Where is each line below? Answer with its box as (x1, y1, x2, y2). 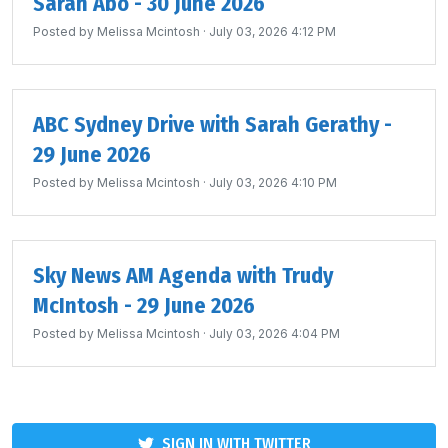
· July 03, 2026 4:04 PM (200, 326, 340, 341)
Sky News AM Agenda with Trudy (33, 262, 333, 289)
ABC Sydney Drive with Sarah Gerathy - (33, 111, 392, 138)
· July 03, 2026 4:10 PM (200, 175, 337, 190)
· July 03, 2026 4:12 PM (200, 24, 336, 39)
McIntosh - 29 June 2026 (33, 292, 255, 319)
